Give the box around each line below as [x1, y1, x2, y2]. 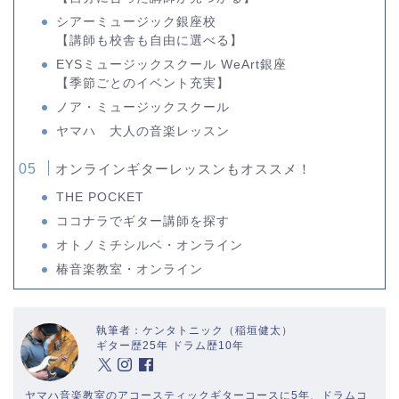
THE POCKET [56, 190, 145, 204]
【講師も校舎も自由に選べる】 [56, 33, 244, 47]
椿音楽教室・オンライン [56, 262, 204, 276]
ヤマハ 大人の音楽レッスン [56, 124, 231, 138]
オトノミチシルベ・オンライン [56, 238, 244, 252]
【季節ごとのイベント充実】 [56, 76, 231, 90]
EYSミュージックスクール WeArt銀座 [56, 57, 288, 71]
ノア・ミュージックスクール [56, 100, 231, 114]
